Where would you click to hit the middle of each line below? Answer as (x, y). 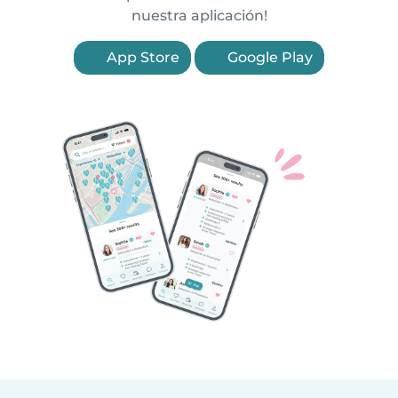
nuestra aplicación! (199, 16)
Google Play (268, 57)
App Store (141, 57)
